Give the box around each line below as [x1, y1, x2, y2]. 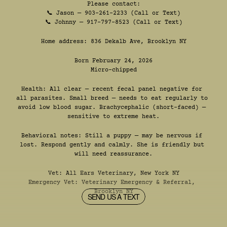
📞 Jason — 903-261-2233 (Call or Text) [47, 10, 180, 17]
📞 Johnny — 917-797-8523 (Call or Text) [45, 19, 182, 26]
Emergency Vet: [28, 179, 82, 186]
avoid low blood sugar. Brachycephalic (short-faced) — [18, 104, 206, 111]
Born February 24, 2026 [74, 57, 153, 64]
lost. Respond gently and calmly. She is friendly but [19, 141, 204, 148]
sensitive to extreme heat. [67, 113, 160, 120]
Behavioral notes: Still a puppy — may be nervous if [21, 132, 202, 139]
